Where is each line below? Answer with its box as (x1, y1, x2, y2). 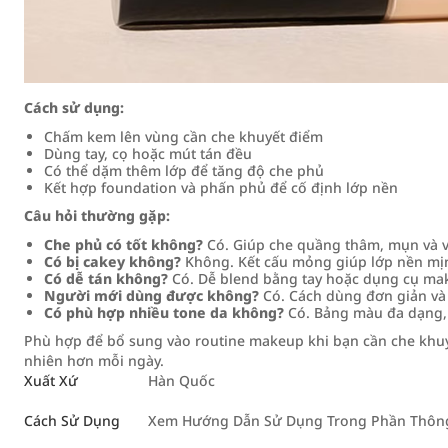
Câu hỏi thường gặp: (24, 206, 170, 225)
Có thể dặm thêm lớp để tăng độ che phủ (44, 161, 324, 180)
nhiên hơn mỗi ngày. (24, 351, 164, 370)
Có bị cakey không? (44, 252, 181, 271)
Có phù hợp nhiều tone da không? (44, 303, 284, 322)
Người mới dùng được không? (44, 286, 259, 305)
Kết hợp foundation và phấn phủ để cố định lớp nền (44, 178, 398, 197)
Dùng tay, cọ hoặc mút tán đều (44, 144, 252, 163)
